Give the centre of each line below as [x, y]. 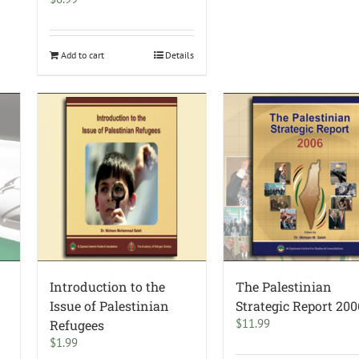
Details [180, 55]
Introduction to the [108, 287]
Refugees [77, 325]
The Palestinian [284, 287]
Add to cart [83, 55]
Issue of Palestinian [110, 306]
